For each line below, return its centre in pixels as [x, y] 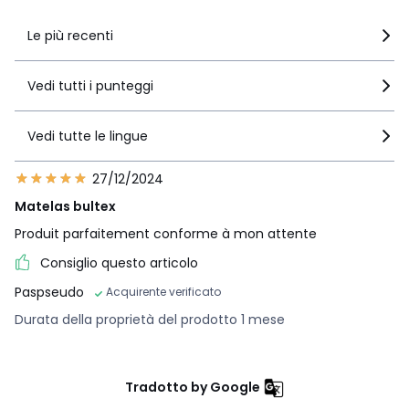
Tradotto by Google [192, 388]
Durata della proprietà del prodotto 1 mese [150, 320]
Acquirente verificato [163, 292]
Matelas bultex [65, 207]
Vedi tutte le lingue [88, 136]
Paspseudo [49, 293]
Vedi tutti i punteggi [90, 86]
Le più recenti [70, 36]
